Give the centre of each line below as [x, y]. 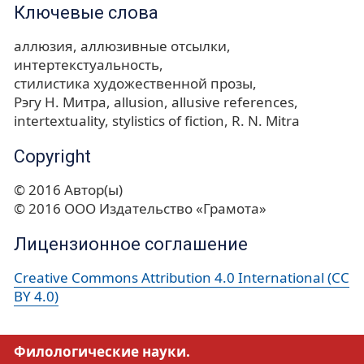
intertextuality [59, 121]
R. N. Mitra [266, 121]
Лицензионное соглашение [131, 245]
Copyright [52, 157]
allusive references [233, 102]
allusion [139, 102]
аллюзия [43, 46]
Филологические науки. [102, 351]
